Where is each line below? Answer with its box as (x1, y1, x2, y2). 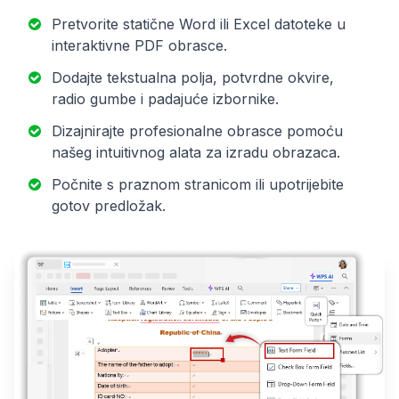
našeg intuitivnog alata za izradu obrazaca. (52, 142, 340, 161)
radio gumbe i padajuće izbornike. (52, 89, 279, 108)
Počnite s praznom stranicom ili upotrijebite (52, 175, 344, 193)
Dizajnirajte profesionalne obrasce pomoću (52, 121, 343, 140)
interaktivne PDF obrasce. (52, 36, 227, 54)
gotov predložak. (52, 196, 166, 215)
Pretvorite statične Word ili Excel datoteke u (52, 14, 346, 33)
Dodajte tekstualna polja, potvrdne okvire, (52, 68, 334, 86)
